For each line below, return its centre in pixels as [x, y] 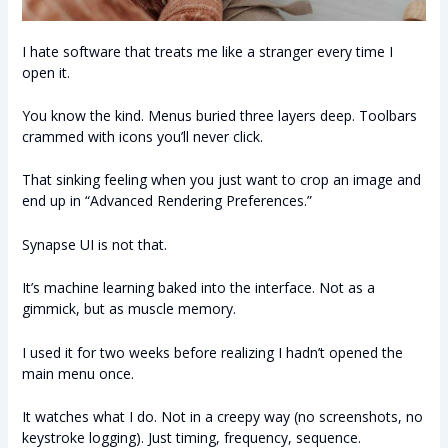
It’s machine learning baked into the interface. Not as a [198, 288]
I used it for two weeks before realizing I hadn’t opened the [212, 352]
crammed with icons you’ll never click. [142, 137]
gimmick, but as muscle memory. [128, 309]
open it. [45, 72]
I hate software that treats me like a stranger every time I [207, 51]
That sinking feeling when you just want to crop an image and [221, 180]
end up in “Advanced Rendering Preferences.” [166, 201]
